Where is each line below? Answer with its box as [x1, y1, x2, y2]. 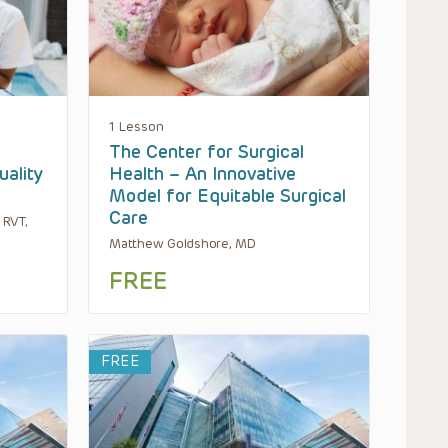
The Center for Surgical [109, 140, 304, 163]
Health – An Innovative [109, 162, 296, 185]
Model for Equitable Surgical [109, 184, 346, 207]
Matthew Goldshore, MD [109, 235, 256, 251]
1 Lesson [109, 118, 164, 134]
